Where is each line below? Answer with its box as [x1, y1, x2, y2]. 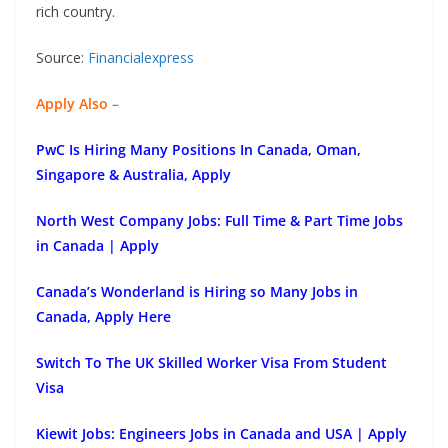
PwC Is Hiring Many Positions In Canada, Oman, [36, 140, 361, 160]
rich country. [36, 2, 115, 22]
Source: [36, 48, 88, 68]
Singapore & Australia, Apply [36, 165, 231, 185]
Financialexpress [88, 48, 194, 68]
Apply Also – [36, 94, 119, 114]
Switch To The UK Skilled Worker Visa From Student [36, 353, 387, 373]
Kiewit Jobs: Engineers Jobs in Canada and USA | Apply [36, 424, 407, 444]
